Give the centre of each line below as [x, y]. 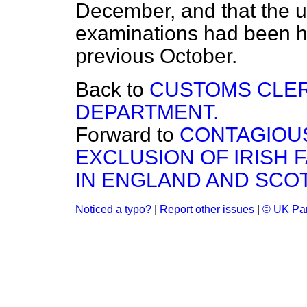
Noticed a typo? [113, 209]
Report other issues [207, 209]
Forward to [127, 135]
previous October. [156, 56]
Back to [112, 89]
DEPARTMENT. [147, 112]
